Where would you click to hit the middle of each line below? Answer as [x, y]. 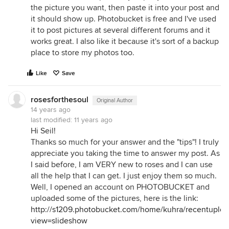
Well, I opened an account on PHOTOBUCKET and [120, 187]
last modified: [52, 120]
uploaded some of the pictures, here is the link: [114, 198]
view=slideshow [59, 221]
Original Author [115, 100]
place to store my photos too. [83, 53]
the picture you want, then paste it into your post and [125, 8]
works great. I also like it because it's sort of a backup [125, 41]
